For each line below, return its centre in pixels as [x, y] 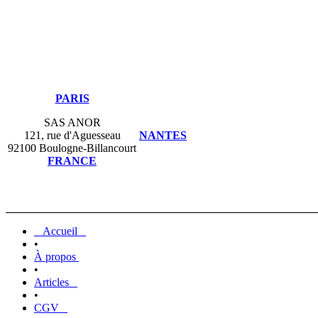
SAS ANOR [72, 123]
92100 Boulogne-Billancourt [72, 148]
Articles [51, 283]
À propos [56, 257]
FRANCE [72, 161]
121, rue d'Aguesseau [72, 136]
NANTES [163, 136]
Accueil [60, 231]
